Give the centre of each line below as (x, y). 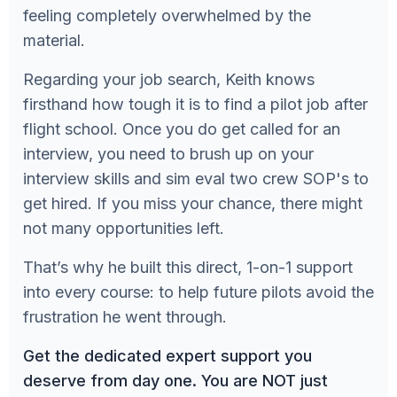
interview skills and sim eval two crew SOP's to (196, 178)
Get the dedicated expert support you (167, 355)
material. (54, 40)
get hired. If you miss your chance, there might (193, 203)
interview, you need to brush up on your (168, 153)
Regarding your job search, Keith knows (169, 79)
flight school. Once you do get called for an (182, 128)
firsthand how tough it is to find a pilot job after (195, 104)
